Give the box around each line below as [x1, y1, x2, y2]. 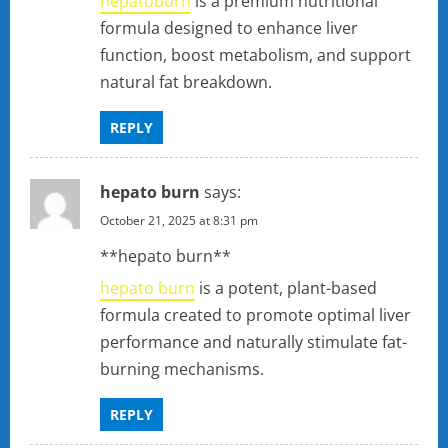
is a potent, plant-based [195, 277, 377, 300]
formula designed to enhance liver [100, 17, 358, 40]
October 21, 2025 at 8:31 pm [100, 212, 258, 230]
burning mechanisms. [100, 358, 264, 381]
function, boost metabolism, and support [100, 44, 411, 67]
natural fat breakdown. [100, 71, 272, 94]
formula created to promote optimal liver [100, 304, 411, 327]
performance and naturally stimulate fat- [100, 331, 407, 354]
